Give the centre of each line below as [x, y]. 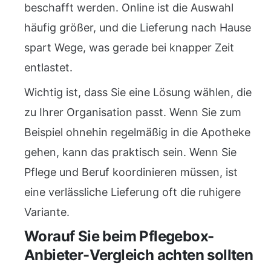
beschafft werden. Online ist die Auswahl [129, 8]
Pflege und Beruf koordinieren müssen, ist [131, 172]
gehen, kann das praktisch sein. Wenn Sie [130, 152]
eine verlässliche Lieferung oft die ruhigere [132, 192]
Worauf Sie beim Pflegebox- [119, 236]
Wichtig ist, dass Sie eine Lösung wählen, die [138, 92]
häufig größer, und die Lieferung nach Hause [138, 28]
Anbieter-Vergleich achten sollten [139, 255]
